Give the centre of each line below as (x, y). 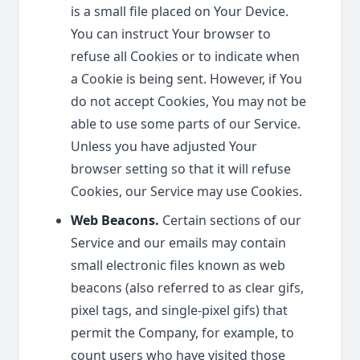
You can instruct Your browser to (171, 34)
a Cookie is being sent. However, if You (186, 79)
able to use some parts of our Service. (186, 124)
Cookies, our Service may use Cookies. (186, 191)
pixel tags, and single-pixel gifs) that (179, 310)
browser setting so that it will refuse (181, 169)
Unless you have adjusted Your (164, 146)
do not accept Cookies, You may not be (188, 101)
